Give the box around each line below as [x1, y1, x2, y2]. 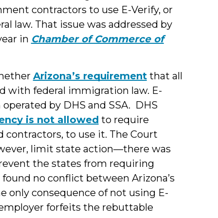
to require [98, 113, 149, 126]
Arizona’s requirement [33, 70, 147, 82]
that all [146, 70, 182, 82]
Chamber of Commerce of [31, 33, 164, 45]
